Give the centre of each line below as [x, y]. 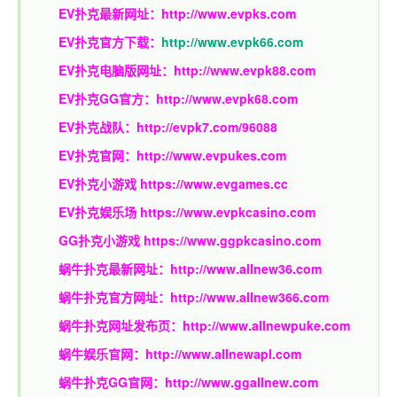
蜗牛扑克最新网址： [114, 269]
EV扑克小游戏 [99, 184]
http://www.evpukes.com [211, 156]
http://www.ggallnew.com [241, 382]
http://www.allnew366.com [249, 297]
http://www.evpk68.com [227, 99]
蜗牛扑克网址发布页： [121, 326]
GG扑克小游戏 [101, 241]
